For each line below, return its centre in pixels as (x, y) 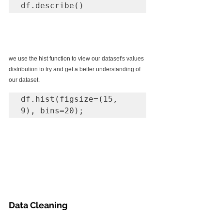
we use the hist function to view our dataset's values (77, 59)
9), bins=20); (52, 111)
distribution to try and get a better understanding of (75, 70)
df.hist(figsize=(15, (69, 99)
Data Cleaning (38, 205)
